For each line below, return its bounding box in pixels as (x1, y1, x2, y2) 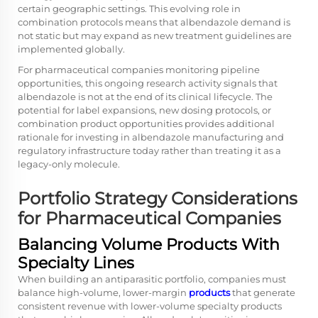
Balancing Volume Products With (18, 234, 280, 254)
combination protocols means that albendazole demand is (18, 16, 290, 28)
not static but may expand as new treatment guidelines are (18, 29, 292, 41)
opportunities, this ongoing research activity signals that (18, 77, 278, 89)
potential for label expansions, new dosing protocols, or (18, 104, 271, 116)
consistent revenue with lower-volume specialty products (18, 300, 282, 312)
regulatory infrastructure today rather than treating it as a (18, 144, 281, 156)
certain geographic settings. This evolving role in (18, 2, 241, 14)
